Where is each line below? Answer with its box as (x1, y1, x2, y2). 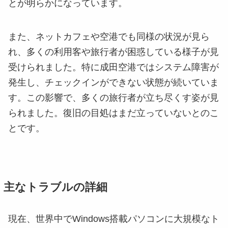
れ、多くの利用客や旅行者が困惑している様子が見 (8, 46, 219, 57)
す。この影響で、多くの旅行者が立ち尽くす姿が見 (8, 92, 219, 103)
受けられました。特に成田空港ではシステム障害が (8, 62, 219, 72)
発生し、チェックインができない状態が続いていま (8, 77, 219, 88)
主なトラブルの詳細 (4, 181, 108, 193)
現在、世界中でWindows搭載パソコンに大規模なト (8, 213, 219, 224)
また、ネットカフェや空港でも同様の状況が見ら (8, 31, 210, 42)
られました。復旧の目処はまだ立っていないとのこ (8, 107, 219, 118)
